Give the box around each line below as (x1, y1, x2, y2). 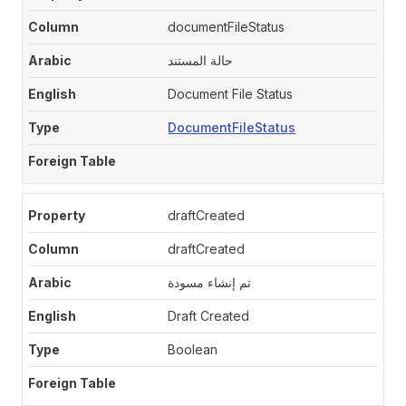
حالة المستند (168, 53, 234, 68)
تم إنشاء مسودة (168, 275, 252, 290)
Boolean (168, 342, 218, 357)
